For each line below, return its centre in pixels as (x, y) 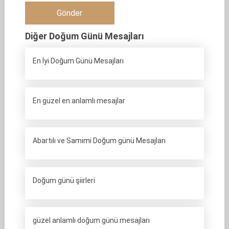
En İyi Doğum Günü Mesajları (78, 61)
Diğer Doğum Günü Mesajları (84, 36)
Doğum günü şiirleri (64, 180)
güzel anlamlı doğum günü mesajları (91, 220)
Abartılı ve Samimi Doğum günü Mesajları (99, 141)
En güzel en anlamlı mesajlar (79, 101)
